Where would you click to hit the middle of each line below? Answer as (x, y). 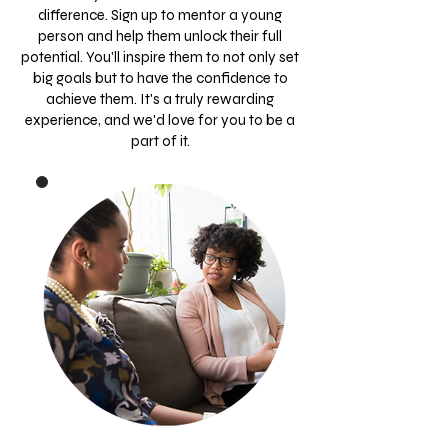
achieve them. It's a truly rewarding (160, 99)
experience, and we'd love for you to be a (160, 120)
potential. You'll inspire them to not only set (160, 57)
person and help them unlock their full (160, 36)
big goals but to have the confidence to (160, 78)
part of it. (160, 141)
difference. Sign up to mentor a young (160, 15)
